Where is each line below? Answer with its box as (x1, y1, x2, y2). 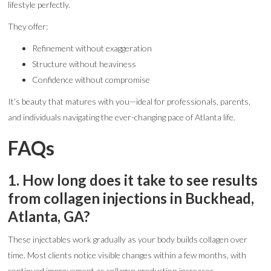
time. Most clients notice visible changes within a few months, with (8, 250, 247, 260)
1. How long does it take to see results (8, 171, 258, 189)
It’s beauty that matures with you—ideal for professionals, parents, (8, 96, 251, 106)
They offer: (8, 21, 48, 31)
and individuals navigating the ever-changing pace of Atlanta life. (8, 112, 236, 122)
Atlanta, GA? (8, 207, 91, 225)
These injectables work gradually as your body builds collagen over (8, 234, 248, 244)
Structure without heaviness (32, 59, 137, 69)
